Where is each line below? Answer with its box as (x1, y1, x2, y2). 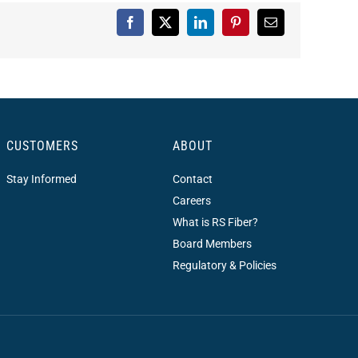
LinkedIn (199, 21, 246, 34)
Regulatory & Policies (172, 258, 276, 272)
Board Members (172, 237, 252, 250)
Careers (172, 193, 211, 207)
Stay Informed (6, 172, 77, 185)
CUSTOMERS (6, 137, 78, 153)
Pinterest (234, 21, 278, 34)
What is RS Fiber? (172, 215, 258, 229)
